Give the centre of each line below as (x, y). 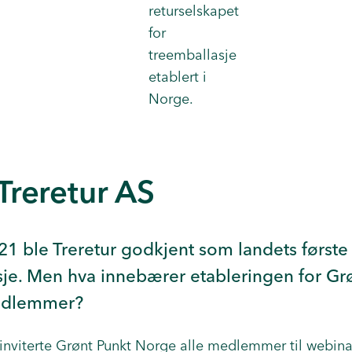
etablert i (178, 77)
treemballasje (192, 55)
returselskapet (194, 11)
